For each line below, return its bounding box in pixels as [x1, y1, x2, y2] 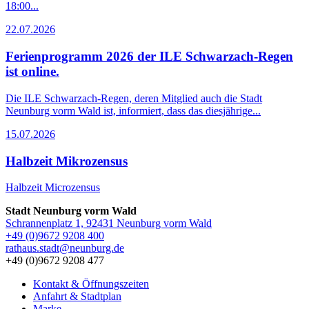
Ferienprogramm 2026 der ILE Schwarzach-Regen [6, 49, 293, 64]
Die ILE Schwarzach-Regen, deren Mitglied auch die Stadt [6, 92, 262, 104]
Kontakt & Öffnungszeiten [33, 278, 149, 290]
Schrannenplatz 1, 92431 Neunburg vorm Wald [6, 217, 212, 230]
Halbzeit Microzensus [6, 181, 100, 194]
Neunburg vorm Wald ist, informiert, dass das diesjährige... [6, 104, 261, 117]
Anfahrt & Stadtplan [33, 290, 121, 303]
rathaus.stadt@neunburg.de [6, 242, 124, 255]
